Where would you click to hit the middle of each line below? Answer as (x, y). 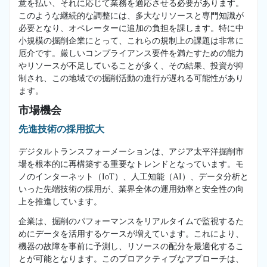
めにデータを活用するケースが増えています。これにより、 (131, 234)
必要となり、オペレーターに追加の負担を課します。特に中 (131, 28)
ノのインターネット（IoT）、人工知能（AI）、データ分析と (133, 176)
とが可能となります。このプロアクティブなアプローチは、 (131, 259)
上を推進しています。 (60, 201)
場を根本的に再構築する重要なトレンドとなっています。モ (131, 164)
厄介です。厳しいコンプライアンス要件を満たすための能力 (131, 53)
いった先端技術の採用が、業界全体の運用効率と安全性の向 (131, 189)
